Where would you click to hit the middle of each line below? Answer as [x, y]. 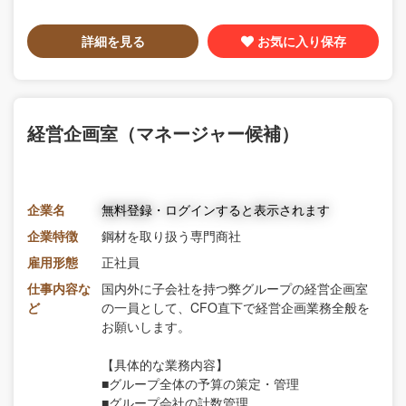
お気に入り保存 [301, 40]
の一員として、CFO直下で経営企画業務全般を [236, 307]
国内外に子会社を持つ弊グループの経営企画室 [235, 288]
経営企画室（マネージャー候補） [163, 132]
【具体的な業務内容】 [165, 364]
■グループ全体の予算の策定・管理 [200, 383]
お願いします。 [146, 326]
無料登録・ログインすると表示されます [216, 209]
